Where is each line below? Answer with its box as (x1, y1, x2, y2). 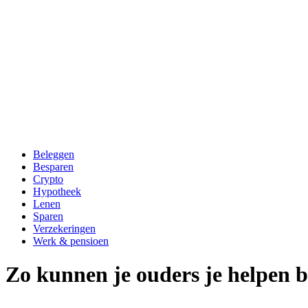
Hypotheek (33, 186, 81, 197)
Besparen (33, 161, 74, 173)
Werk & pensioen (33, 235, 109, 247)
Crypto (33, 173, 63, 185)
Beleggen (33, 148, 74, 160)
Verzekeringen (33, 223, 96, 234)
